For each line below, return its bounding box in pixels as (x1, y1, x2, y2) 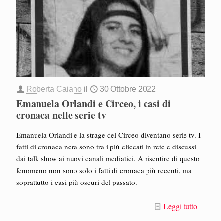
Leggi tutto (163, 200, 197, 211)
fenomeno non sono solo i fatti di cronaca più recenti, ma (16, 165, 192, 175)
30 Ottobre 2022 (100, 84, 156, 93)
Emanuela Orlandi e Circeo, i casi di (16, 96, 171, 110)
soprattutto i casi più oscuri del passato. (16, 177, 140, 187)
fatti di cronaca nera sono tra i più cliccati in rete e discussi (16, 141, 196, 151)
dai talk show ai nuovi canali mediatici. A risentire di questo (16, 153, 200, 163)
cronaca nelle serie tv (16, 108, 106, 122)
